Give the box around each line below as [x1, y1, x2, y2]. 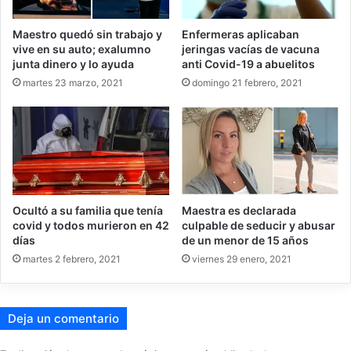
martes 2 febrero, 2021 [23, 252, 121, 265]
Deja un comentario [8, 310, 119, 326]
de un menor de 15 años [182, 233, 309, 247]
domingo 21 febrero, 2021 [192, 76, 302, 89]
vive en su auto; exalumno [13, 42, 151, 56]
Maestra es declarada [182, 203, 296, 217]
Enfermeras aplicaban [182, 27, 299, 41]
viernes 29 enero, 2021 [192, 252, 291, 265]
